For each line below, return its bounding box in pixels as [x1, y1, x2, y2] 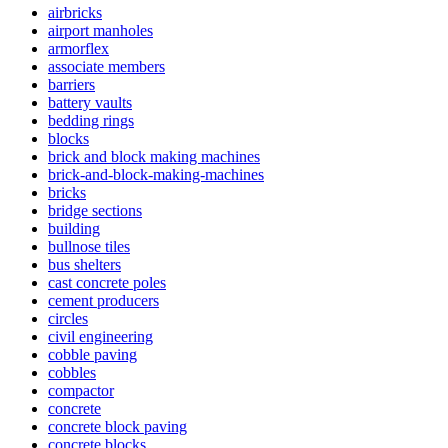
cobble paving [48, 346, 137, 364]
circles [48, 310, 88, 328]
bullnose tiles [48, 238, 130, 256]
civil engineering [48, 328, 153, 346]
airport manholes [48, 22, 153, 40]
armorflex [48, 40, 109, 58]
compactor [48, 382, 114, 400]
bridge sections [48, 202, 142, 220]
